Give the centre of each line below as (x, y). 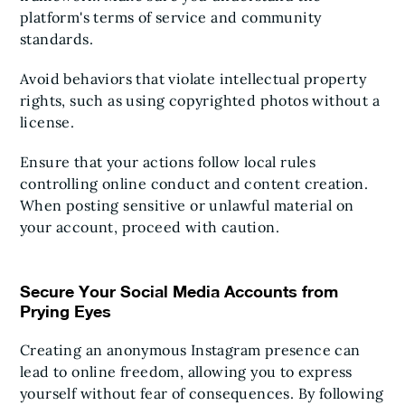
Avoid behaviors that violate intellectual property (193, 79)
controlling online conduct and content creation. (194, 184)
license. (47, 122)
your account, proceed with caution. (150, 227)
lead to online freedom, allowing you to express (186, 372)
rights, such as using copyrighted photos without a (200, 100)
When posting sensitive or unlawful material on (187, 205)
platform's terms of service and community (171, 17)
